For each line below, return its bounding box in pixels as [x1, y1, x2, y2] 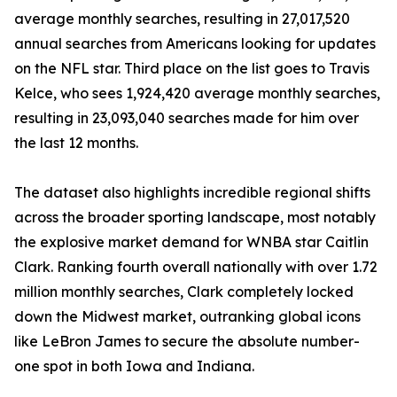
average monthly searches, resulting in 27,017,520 [14, 10, 350, 28]
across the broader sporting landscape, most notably [14, 208, 376, 227]
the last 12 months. [14, 134, 138, 152]
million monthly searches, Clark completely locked [14, 283, 354, 301]
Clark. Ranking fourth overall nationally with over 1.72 [14, 258, 378, 276]
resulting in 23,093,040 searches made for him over [14, 109, 359, 128]
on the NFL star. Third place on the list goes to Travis [14, 59, 370, 78]
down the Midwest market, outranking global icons [14, 307, 361, 326]
